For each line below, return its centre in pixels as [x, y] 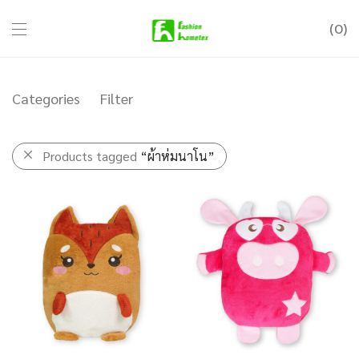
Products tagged [91, 156]
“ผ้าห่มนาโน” [177, 156]
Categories [46, 98]
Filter [117, 98]
